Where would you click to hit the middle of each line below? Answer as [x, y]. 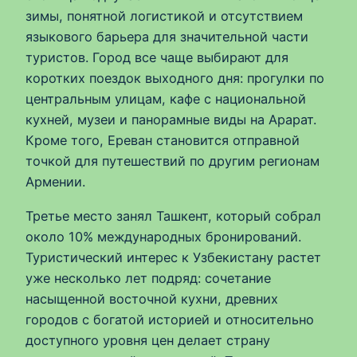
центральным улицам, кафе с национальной [166, 99]
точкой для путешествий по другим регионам [173, 161]
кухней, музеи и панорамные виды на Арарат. [171, 120]
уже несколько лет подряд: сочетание [148, 278]
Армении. [55, 182]
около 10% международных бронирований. [163, 236]
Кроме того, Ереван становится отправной [163, 141]
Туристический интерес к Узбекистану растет [173, 257]
